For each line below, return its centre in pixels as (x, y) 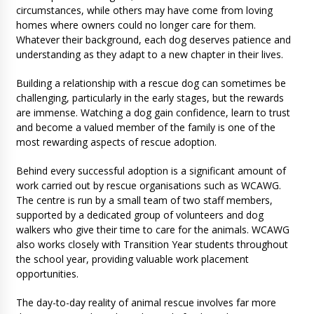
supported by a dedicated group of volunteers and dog (139, 215)
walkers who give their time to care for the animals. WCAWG (152, 230)
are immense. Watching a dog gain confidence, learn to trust (153, 113)
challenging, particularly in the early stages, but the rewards (150, 98)
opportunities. (47, 274)
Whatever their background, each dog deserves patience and (153, 40)
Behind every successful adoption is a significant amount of (151, 171)
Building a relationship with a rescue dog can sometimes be (151, 83)
